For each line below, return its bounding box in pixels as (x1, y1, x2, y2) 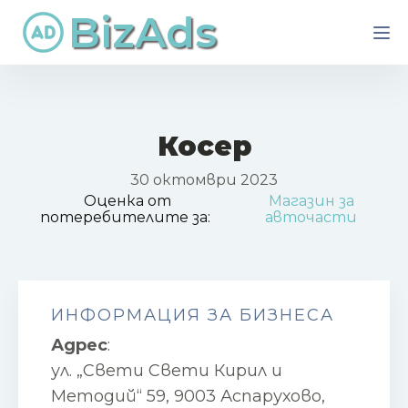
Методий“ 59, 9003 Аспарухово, (51, 386, 325, 406)
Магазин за (268, 192, 354, 209)
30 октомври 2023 (130, 171, 278, 189)
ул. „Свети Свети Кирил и (51, 361, 282, 381)
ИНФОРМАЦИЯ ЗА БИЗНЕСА (51, 305, 334, 325)
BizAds (68, 5, 217, 58)
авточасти (265, 209, 358, 226)
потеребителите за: (40, 209, 215, 226)
